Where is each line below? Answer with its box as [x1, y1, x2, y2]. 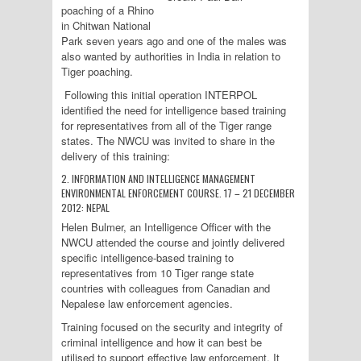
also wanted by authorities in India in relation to [61, 48, 280, 64]
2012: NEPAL [61, 201, 110, 214]
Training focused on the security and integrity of [61, 319, 283, 334]
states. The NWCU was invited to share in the [61, 133, 275, 148]
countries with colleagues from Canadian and [61, 280, 270, 296]
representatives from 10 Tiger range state [61, 265, 254, 280]
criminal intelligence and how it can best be [61, 334, 262, 350]
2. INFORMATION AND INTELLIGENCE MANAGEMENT [61, 172, 255, 185]
